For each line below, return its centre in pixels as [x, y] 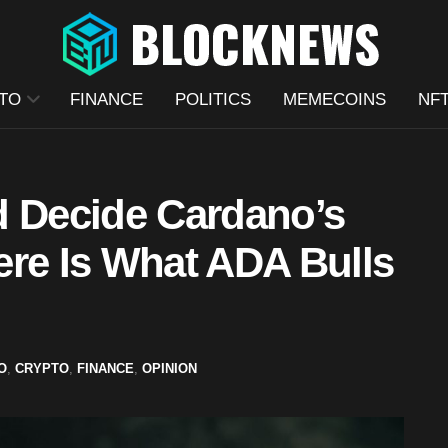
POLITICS [212, 99]
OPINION [169, 368]
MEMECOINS [334, 99]
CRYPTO [42, 368]
